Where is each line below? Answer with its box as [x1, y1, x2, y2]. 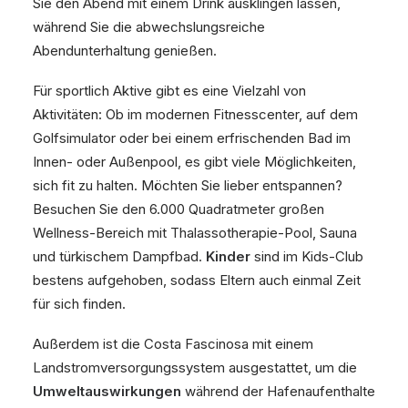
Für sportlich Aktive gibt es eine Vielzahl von [33, 82, 306, 99]
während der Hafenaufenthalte [181, 382, 375, 400]
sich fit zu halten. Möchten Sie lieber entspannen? [33, 177, 342, 194]
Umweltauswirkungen [33, 382, 181, 400]
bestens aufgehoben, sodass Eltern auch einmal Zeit [33, 271, 361, 289]
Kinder [206, 248, 250, 265]
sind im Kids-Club [250, 248, 363, 265]
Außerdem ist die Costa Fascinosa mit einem [33, 335, 313, 352]
